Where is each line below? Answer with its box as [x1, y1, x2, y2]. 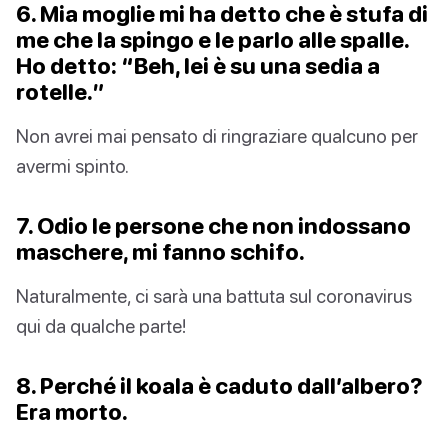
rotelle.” [16, 78, 105, 106]
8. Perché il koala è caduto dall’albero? [16, 372, 423, 400]
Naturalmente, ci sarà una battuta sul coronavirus [16, 284, 412, 308]
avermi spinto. [16, 154, 129, 178]
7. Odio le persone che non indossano [16, 212, 411, 240]
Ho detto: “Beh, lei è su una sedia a [16, 52, 380, 80]
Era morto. [16, 398, 128, 426]
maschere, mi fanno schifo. [16, 238, 305, 266]
